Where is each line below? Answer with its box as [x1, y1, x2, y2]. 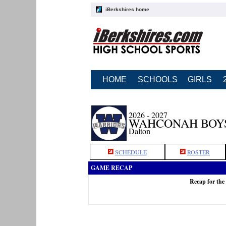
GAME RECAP [90, 163, 132, 172]
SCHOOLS [137, 75, 178, 84]
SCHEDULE [115, 148, 147, 156]
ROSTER [187, 148, 210, 156]
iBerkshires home [105, 7, 149, 12]
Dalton [128, 126, 150, 136]
